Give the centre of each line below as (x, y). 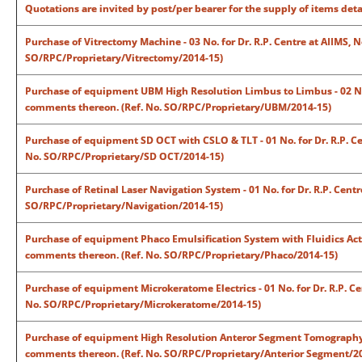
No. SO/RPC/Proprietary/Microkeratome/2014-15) (143, 304)
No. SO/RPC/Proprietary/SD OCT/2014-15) (124, 156)
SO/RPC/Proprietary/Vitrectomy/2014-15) (124, 58)
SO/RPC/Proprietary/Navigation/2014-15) (124, 206)
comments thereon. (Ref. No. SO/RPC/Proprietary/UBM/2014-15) (178, 107)
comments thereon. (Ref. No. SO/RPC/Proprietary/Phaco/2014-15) (181, 255)
